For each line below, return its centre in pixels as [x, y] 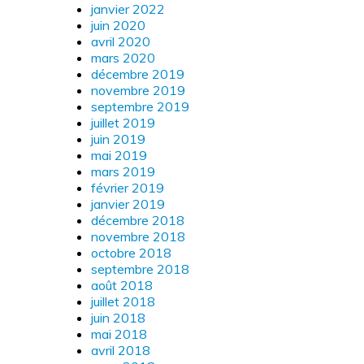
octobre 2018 [131, 252]
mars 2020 [123, 57]
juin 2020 [118, 25]
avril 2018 [121, 350]
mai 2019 [119, 155]
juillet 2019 [123, 122]
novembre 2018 [138, 236]
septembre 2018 [140, 269]
